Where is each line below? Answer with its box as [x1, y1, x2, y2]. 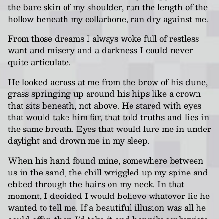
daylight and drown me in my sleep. [8, 133, 150, 147]
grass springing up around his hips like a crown [8, 86, 201, 100]
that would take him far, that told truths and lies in [8, 109, 209, 124]
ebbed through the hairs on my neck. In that [8, 176, 184, 191]
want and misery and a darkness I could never [8, 43, 193, 57]
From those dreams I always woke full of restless [8, 31, 199, 45]
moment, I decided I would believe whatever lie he [8, 188, 210, 202]
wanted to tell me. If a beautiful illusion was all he [8, 200, 206, 214]
